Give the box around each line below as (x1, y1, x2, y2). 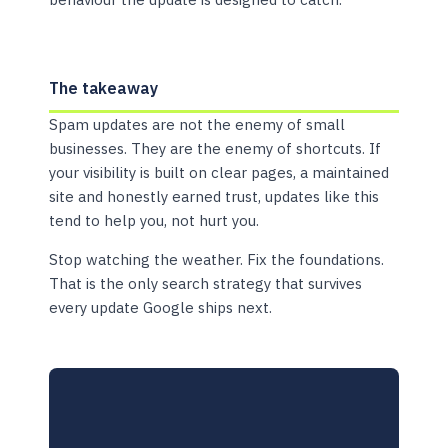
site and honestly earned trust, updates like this (49, 186, 380, 206)
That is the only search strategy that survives (49, 273, 363, 293)
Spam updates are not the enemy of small (49, 114, 346, 134)
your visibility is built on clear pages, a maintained (49, 162, 390, 182)
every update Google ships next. (49, 297, 273, 317)
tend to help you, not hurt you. (49, 210, 260, 230)
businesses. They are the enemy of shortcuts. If (49, 138, 382, 158)
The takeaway (49, 77, 158, 98)
